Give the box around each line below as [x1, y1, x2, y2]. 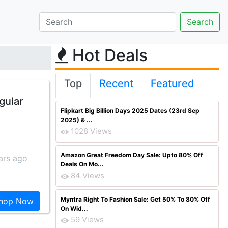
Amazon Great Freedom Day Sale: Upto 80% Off [61, 151, 203, 159]
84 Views [71, 170, 104, 180]
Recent [99, 77, 133, 90]
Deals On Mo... [61, 160, 104, 168]
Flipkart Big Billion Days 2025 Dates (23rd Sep [61, 107, 199, 115]
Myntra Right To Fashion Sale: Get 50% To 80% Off [61, 195, 210, 203]
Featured [151, 77, 194, 90]
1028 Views [71, 126, 112, 136]
